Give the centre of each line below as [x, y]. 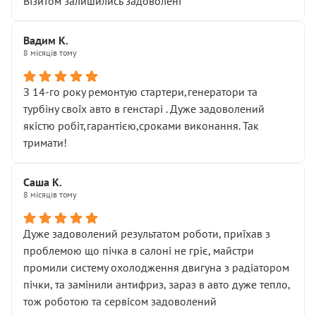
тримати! [45, 142]
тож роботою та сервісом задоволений [120, 301]
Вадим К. [46, 40]
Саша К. [43, 182]
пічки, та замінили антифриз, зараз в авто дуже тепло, [157, 284]
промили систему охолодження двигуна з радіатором [156, 267]
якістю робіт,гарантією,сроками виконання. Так [141, 126]
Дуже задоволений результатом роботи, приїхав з [147, 233]
